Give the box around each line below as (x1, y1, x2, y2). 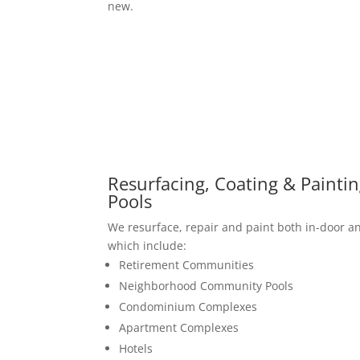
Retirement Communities (119, 256, 255, 272)
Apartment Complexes (119, 319, 239, 335)
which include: (108, 237, 187, 253)
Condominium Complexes (119, 298, 258, 314)
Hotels (119, 340, 153, 356)
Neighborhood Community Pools (119, 277, 294, 293)
